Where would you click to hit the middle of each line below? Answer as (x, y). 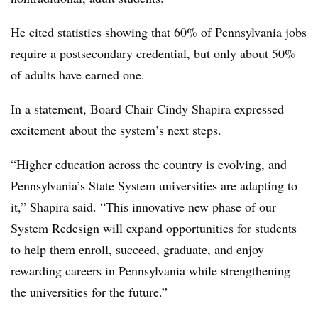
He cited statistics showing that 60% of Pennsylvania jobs (159, 32)
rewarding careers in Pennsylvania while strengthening (150, 270)
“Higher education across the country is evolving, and (149, 164)
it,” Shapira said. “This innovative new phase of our (143, 206)
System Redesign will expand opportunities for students (154, 227)
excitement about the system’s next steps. (116, 130)
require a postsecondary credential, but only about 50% (153, 53)
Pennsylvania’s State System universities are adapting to (154, 185)
